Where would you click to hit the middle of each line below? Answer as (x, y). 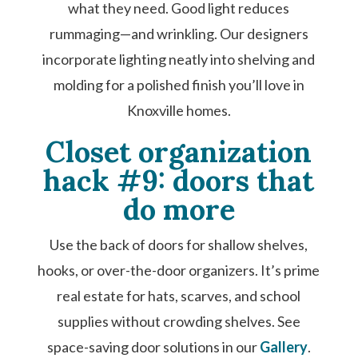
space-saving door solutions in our (153, 347)
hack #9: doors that (179, 181)
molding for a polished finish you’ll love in (179, 85)
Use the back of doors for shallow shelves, (179, 245)
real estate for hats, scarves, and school (179, 296)
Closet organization (179, 152)
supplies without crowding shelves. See (179, 321)
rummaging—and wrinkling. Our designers (179, 34)
